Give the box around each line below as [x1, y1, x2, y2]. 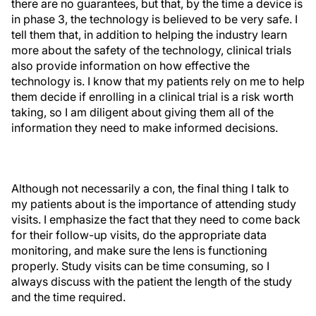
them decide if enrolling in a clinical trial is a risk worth [11, 90, 293, 104]
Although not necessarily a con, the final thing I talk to [11, 181, 289, 195]
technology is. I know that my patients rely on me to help [11, 74, 305, 88]
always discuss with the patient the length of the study [11, 274, 292, 288]
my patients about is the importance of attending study [11, 197, 296, 211]
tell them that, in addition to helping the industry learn [11, 28, 287, 42]
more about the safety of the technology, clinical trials [11, 43, 291, 57]
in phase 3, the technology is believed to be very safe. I [11, 12, 298, 26]
